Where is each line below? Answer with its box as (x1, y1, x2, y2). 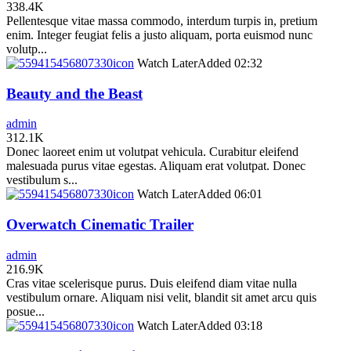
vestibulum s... (6, 173, 78, 187)
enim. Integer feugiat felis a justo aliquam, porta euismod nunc (6, 27, 313, 42)
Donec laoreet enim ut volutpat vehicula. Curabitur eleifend (6, 145, 299, 159)
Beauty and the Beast (6, 85, 143, 102)
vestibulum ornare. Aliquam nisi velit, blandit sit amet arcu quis (6, 290, 317, 304)
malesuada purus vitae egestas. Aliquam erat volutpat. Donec (6, 159, 306, 173)
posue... (6, 304, 45, 318)
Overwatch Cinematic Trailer (6, 216, 194, 233)
